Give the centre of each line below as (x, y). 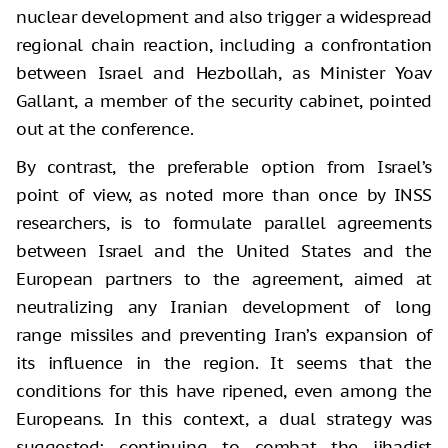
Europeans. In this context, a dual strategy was (224, 418)
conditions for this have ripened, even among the (224, 390)
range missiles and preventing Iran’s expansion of (224, 334)
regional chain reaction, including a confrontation (224, 44)
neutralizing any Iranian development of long (224, 306)
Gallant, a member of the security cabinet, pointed (224, 100)
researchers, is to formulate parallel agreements (224, 222)
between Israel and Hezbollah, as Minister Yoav (224, 72)
